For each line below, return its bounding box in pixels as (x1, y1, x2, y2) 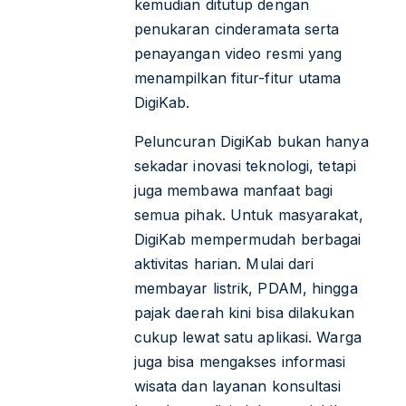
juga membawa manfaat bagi (133, 180, 333, 199)
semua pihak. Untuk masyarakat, (133, 205, 363, 224)
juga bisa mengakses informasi (133, 352, 346, 371)
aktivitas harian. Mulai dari (133, 254, 314, 273)
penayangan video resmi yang (133, 43, 343, 63)
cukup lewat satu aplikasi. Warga (133, 327, 362, 346)
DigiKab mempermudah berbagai (133, 229, 362, 248)
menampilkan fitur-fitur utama (133, 68, 342, 87)
